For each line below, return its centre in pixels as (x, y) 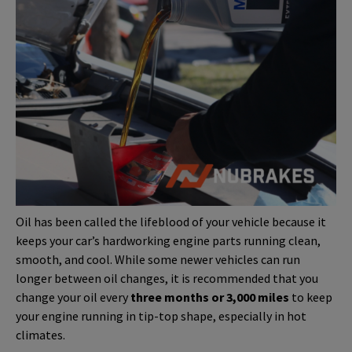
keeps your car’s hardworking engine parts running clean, (168, 240)
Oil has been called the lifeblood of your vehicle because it (171, 221)
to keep (311, 297)
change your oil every (73, 297)
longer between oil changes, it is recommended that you (167, 278)
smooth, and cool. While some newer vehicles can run (158, 259)
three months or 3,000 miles (210, 297)
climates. (40, 334)
